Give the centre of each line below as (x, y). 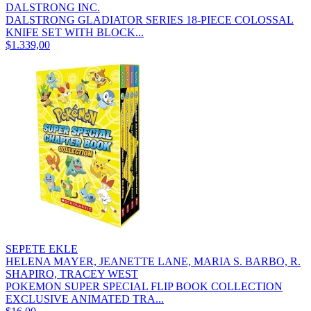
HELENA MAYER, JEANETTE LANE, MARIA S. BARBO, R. (153, 261)
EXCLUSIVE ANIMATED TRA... (85, 299)
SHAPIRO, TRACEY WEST (72, 274)
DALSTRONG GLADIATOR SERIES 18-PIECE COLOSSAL (150, 19)
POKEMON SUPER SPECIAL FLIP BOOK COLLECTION (144, 286)
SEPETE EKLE (42, 249)
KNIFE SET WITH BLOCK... (75, 32)
